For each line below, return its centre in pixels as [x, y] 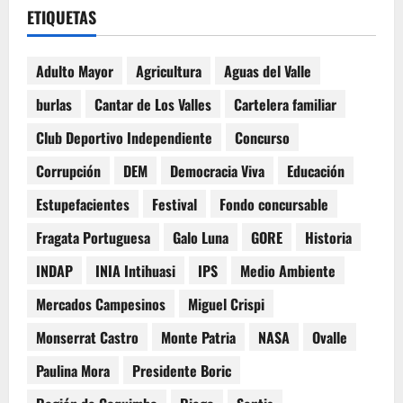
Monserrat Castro [87, 337]
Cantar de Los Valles [153, 104]
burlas [54, 104]
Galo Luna [201, 237]
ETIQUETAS [62, 18]
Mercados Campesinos [101, 304]
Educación [316, 170]
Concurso [262, 137]
